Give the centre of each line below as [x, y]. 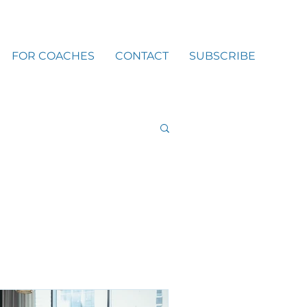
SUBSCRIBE [222, 56]
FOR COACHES [53, 56]
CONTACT [142, 56]
